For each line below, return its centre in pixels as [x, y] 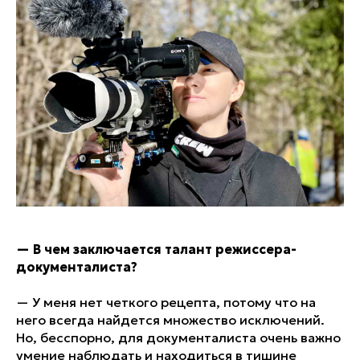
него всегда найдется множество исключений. [170, 319]
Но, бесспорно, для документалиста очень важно [178, 337]
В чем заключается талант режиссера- [163, 249]
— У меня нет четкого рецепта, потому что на [166, 302]
